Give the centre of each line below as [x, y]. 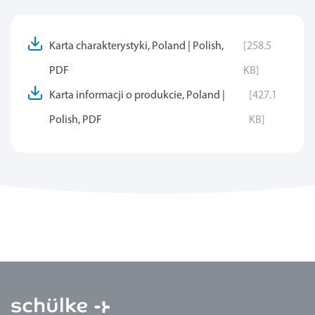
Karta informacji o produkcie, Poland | [137, 95]
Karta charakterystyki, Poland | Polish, [136, 46]
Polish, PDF [76, 120]
